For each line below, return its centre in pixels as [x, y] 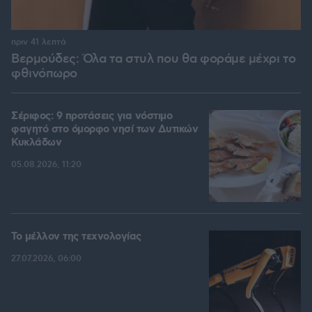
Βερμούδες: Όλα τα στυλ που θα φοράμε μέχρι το [154, 60]
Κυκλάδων [36, 143]
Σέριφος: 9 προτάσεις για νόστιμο [92, 117]
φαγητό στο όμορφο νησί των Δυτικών [104, 130]
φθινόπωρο [44, 74]
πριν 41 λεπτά [39, 42]
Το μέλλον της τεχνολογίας [76, 237]
